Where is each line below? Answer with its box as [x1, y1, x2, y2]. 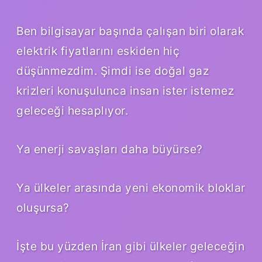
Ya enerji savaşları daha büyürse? [16, 142, 203, 157]
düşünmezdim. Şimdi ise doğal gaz [16, 64, 209, 78]
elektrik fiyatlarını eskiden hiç [16, 44, 180, 58]
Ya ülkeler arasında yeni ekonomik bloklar [16, 181, 246, 195]
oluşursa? [16, 201, 70, 215]
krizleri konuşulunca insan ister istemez [16, 84, 234, 98]
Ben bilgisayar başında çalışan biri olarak [16, 24, 244, 39]
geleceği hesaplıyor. [16, 104, 128, 118]
